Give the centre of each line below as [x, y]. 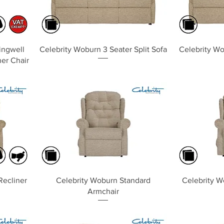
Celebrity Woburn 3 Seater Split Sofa [103, 49]
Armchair [103, 191]
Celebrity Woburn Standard [103, 180]
